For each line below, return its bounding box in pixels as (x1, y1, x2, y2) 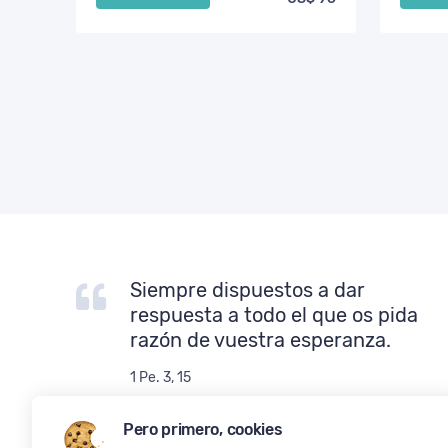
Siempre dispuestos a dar (130, 278, 365, 302)
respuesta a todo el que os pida (130, 303, 418, 327)
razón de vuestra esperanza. (130, 328, 391, 352)
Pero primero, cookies (123, 420, 283, 439)
